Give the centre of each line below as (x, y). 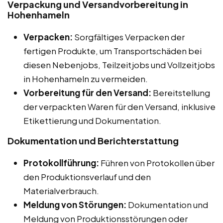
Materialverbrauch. (61, 190)
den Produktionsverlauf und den (87, 176)
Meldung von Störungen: (75, 204)
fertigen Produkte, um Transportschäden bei (112, 51)
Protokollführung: (61, 163)
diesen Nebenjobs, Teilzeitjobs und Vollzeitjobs (119, 64)
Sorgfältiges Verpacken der (129, 37)
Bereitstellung (181, 92)
